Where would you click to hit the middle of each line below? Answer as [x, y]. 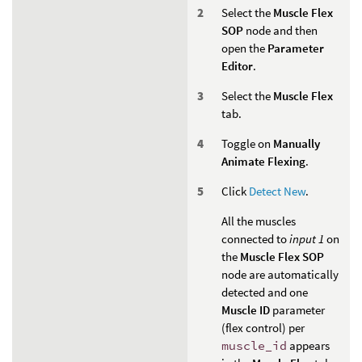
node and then [280, 30]
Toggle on [247, 143]
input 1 [307, 238]
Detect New [277, 191]
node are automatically [280, 274]
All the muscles [259, 221]
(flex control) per [263, 327]
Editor [237, 65]
